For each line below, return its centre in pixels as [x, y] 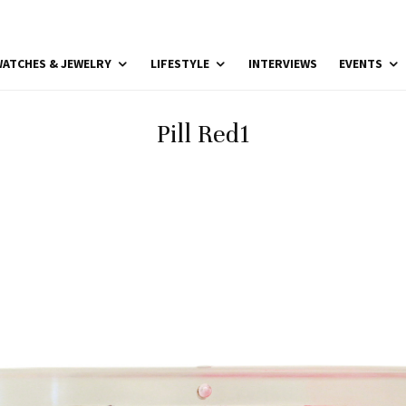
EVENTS [361, 63]
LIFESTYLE [180, 63]
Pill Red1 [203, 134]
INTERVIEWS [283, 63]
